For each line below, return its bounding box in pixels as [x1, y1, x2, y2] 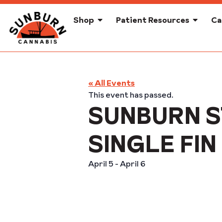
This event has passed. [88, 89, 173, 100]
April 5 [88, 158, 113, 169]
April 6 [120, 158, 145, 169]
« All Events [88, 77, 135, 88]
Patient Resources [116, 14, 189, 25]
